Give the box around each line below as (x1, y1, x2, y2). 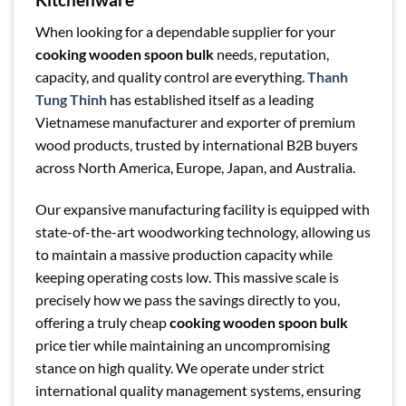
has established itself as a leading (107, 91, 314, 109)
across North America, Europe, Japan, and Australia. (35, 159, 355, 177)
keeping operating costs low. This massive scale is (35, 267, 339, 285)
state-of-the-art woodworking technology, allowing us (35, 222, 371, 240)
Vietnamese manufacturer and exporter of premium (35, 113, 355, 131)
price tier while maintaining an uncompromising (35, 335, 330, 353)
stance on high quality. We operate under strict (35, 358, 324, 376)
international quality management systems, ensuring (35, 381, 361, 399)
